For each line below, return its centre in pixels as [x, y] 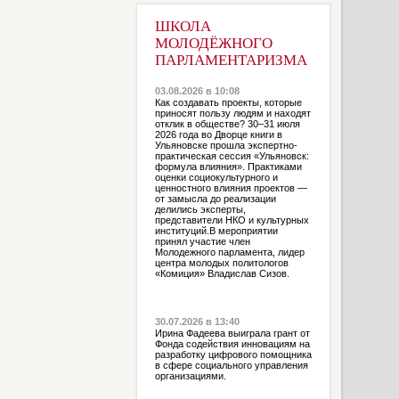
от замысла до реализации [215, 199]
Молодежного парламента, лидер [229, 252]
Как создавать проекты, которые [228, 102]
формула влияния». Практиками [228, 167]
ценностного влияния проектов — [231, 188]
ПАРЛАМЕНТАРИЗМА [231, 60]
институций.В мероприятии [216, 231]
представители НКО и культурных [232, 220]
